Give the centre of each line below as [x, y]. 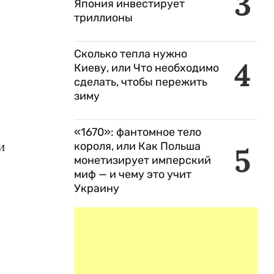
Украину [97, 188]
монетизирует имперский [143, 160]
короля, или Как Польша [137, 146]
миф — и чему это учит [133, 174]
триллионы [103, 18]
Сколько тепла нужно [131, 54]
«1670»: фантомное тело [138, 132]
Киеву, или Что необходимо [146, 68]
